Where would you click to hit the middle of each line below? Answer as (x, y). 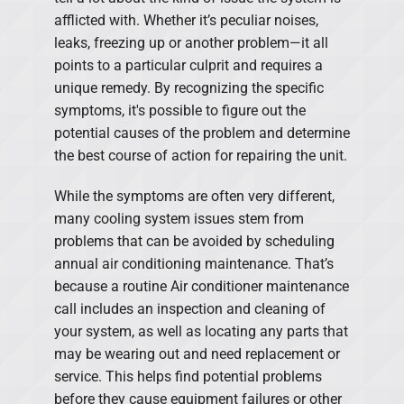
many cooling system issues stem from (179, 218)
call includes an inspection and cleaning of (190, 308)
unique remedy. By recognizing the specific (189, 87)
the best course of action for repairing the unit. (201, 155)
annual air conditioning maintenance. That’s (194, 263)
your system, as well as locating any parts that (201, 331)
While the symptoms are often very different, (194, 196)
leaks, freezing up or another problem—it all (191, 42)
